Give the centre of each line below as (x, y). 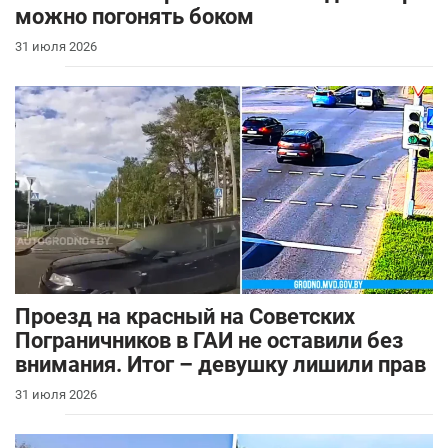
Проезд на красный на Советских (185, 316)
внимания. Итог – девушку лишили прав (220, 364)
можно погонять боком (134, 16)
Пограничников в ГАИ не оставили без (209, 340)
